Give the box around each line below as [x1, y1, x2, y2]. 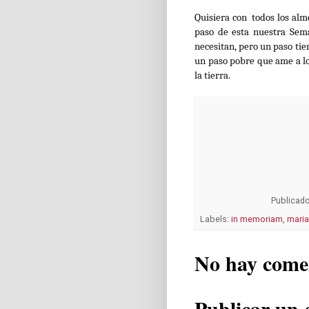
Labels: [200, 213, 231, 224]
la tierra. [195, 68, 230, 81]
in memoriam [231, 213, 283, 224]
